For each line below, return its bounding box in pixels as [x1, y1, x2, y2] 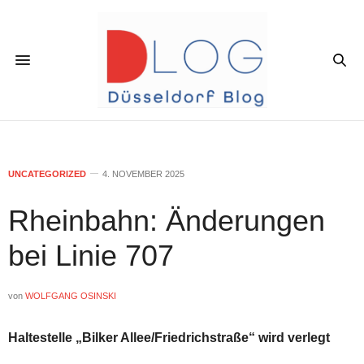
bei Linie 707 [8, 238, 174, 272]
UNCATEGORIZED [8, 168, 86, 179]
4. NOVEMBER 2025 [102, 168, 184, 179]
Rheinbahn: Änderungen [8, 203, 325, 237]
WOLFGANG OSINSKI [25, 290, 116, 301]
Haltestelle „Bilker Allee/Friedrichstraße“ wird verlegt [8, 330, 330, 344]
